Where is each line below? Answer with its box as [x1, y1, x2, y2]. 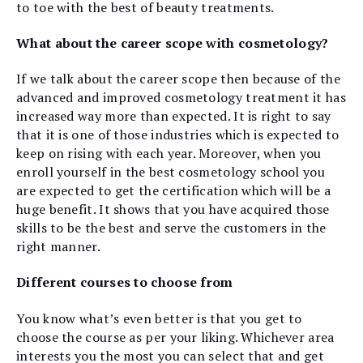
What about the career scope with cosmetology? [16, 33, 329, 52]
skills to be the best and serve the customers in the [16, 219, 327, 237]
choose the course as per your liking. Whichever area [16, 327, 335, 346]
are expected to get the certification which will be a [16, 181, 331, 200]
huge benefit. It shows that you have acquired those [16, 200, 330, 219]
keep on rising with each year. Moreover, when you [16, 144, 322, 163]
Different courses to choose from [16, 273, 233, 292]
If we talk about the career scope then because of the [16, 70, 340, 88]
